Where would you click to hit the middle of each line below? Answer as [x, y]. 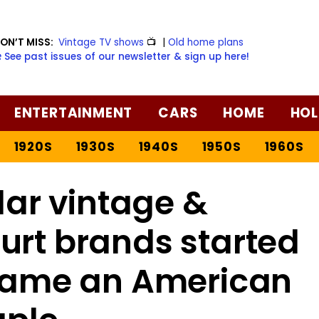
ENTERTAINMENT [73, 113]
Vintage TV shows [101, 42]
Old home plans [206, 42]
